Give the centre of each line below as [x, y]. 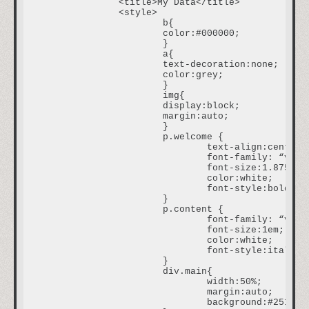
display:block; [97, 106]
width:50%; [119, 282]
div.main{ [97, 272]
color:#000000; [97, 34]
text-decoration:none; [97, 65]
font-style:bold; [119, 189]
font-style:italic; [119, 251]
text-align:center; [119, 148]
